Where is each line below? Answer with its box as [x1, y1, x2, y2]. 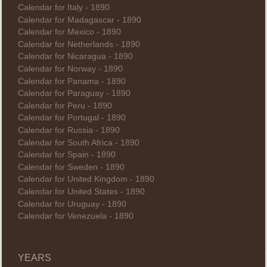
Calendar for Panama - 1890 [17, 76, 126, 86]
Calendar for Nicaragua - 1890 [17, 52, 133, 61]
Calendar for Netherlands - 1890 [17, 39, 140, 49]
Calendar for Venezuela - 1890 [17, 212, 133, 221]
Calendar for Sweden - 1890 [17, 162, 125, 172]
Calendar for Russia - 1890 [17, 125, 120, 135]
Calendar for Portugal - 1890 [17, 113, 126, 123]
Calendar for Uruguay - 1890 [17, 199, 126, 209]
